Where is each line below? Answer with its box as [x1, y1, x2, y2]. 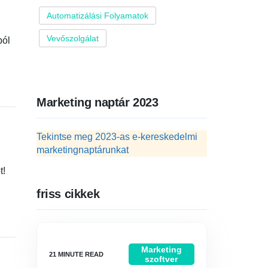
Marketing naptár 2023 [36, 96, 159, 109]
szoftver [145, 254, 178, 264]
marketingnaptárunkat [36, 145, 129, 155]
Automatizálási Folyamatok [47, 11, 148, 20]
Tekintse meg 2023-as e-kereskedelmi [36, 132, 197, 142]
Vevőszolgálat [47, 33, 99, 43]
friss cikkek [36, 187, 100, 200]
